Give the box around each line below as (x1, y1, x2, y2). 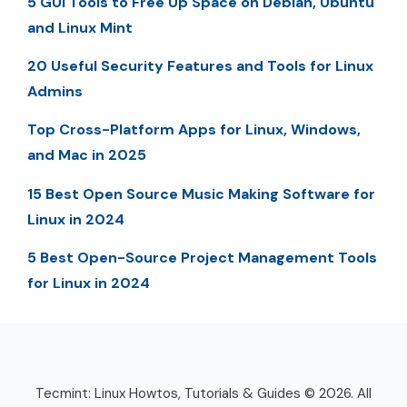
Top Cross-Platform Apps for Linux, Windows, (27, 120, 361, 140)
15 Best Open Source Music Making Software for (27, 184, 375, 203)
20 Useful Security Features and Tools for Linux (27, 55, 373, 75)
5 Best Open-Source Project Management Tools (27, 248, 377, 268)
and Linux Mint (27, 17, 133, 37)
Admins (27, 81, 83, 101)
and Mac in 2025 (27, 145, 146, 165)
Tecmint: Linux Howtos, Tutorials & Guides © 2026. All (35, 384, 372, 403)
